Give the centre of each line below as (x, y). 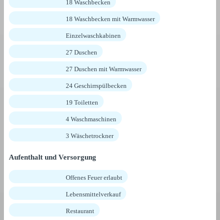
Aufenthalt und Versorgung (53, 157)
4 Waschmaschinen (91, 119)
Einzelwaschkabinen (93, 36)
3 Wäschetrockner (90, 136)
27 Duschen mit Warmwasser (104, 69)
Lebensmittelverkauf (93, 194)
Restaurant (80, 211)
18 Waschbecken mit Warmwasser (110, 19)
